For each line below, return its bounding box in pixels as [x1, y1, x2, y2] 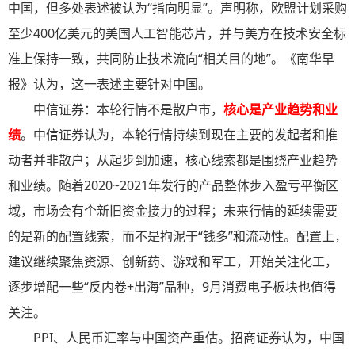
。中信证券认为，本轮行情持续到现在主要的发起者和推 [21, 126, 338, 144]
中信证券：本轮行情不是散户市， [33, 101, 223, 119]
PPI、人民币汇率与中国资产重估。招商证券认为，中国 [33, 329, 345, 347]
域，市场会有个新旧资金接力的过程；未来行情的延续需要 [8, 202, 338, 220]
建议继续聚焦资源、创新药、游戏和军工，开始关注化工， [8, 253, 338, 271]
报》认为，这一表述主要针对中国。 [8, 75, 211, 94]
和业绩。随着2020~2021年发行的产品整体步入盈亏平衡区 [8, 177, 338, 195]
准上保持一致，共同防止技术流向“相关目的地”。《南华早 [8, 50, 334, 68]
